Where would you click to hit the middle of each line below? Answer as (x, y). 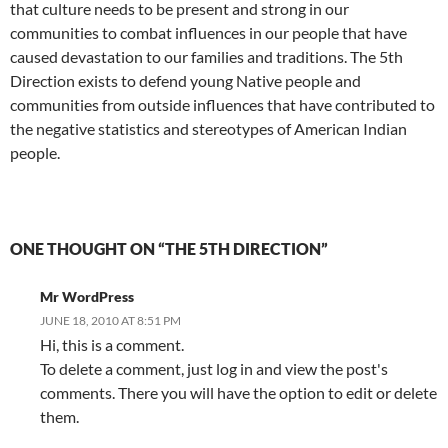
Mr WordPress (87, 296)
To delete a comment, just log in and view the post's (214, 368)
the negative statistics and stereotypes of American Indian (208, 128)
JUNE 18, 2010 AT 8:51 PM (110, 320)
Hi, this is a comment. (112, 344)
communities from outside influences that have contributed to (222, 104)
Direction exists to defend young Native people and (185, 80)
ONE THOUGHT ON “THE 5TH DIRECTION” (169, 248)
